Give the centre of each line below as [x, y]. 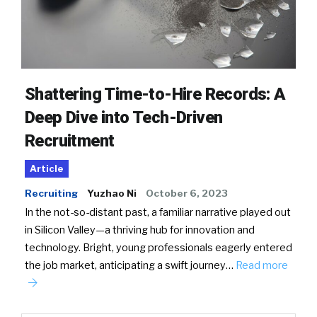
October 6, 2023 [187, 193]
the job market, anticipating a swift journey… [130, 265]
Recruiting [51, 193]
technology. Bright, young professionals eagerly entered [158, 247]
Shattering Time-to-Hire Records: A [155, 94]
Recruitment [70, 140]
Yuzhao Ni [112, 193]
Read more [262, 265]
